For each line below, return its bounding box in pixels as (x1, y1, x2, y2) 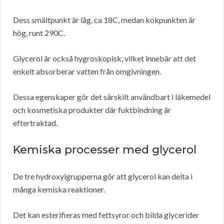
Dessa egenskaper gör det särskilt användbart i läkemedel (13, 92, 210, 102)
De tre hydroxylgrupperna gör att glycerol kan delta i (13, 171, 192, 181)
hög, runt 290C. (13, 28, 65, 38)
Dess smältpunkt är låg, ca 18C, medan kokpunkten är (13, 15, 195, 25)
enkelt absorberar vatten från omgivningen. (13, 66, 161, 76)
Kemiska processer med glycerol (13, 143, 196, 157)
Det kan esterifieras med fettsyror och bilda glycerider (13, 210, 199, 220)
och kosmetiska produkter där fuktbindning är (13, 105, 171, 115)
